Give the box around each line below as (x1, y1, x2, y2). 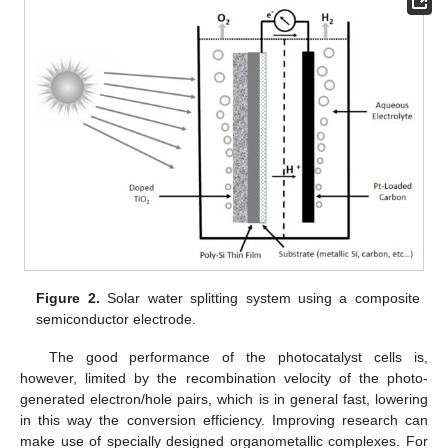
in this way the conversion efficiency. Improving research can (20, 411, 428, 428)
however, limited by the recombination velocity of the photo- (20, 369, 428, 386)
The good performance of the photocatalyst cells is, (48, 348, 428, 365)
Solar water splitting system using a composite (99, 289, 420, 306)
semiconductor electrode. (36, 310, 197, 327)
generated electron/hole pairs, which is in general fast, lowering (20, 390, 428, 407)
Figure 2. (36, 289, 100, 306)
